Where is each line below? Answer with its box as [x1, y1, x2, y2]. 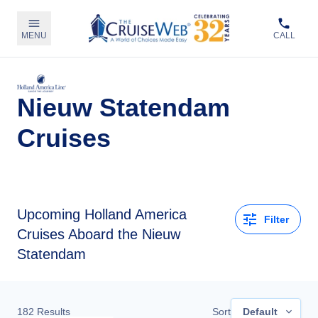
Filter [264, 213, 289, 225]
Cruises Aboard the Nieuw [17, 226, 180, 242]
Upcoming [17, 207, 80, 222]
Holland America [84, 207, 187, 222]
